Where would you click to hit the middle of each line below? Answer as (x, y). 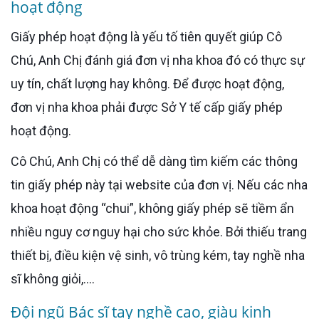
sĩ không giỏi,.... (53, 279)
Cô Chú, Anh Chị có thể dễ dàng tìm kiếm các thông (15, 162)
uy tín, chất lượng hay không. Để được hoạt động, (147, 84)
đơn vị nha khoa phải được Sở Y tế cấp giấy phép (147, 108)
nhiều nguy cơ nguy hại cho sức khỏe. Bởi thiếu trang (159, 232)
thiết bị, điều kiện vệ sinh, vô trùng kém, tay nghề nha (158, 256)
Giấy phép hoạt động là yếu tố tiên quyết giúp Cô (15, 37)
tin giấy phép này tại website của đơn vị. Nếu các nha (159, 185)
